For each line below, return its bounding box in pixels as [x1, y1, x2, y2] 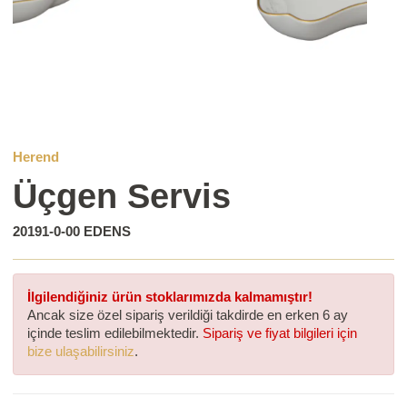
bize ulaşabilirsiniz [27, 343, 135, 360]
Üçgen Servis [13, 176, 232, 215]
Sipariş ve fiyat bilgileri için [203, 325, 358, 342]
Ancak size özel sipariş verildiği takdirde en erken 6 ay [27, 307, 349, 323]
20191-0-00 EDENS [13, 223, 132, 239]
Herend [13, 148, 60, 164]
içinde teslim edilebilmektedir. [27, 325, 203, 342]
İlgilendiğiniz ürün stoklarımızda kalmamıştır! [27, 289, 313, 305]
